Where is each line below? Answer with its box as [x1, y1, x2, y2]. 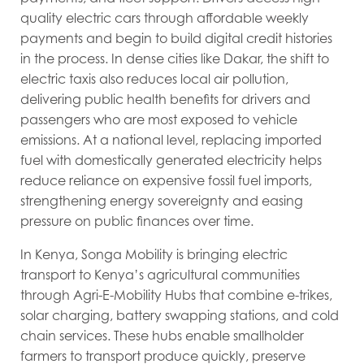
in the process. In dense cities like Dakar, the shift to [20, 50, 329, 67]
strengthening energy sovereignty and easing [20, 192, 303, 209]
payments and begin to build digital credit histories [20, 29, 332, 46]
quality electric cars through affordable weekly [20, 9, 309, 26]
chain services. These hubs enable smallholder [20, 327, 304, 344]
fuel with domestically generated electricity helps [20, 151, 322, 168]
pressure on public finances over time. [20, 212, 253, 229]
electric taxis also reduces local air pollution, [20, 70, 288, 87]
